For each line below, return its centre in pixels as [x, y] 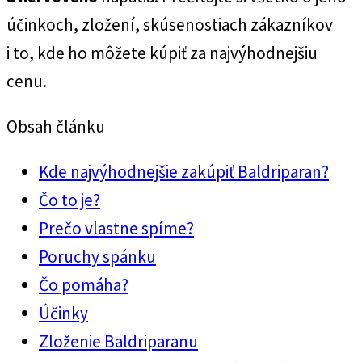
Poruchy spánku [97, 257]
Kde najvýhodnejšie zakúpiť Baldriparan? [184, 172]
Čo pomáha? [84, 285]
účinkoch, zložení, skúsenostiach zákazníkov [170, 25]
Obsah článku [56, 126]
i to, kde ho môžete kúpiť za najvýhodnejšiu [162, 53]
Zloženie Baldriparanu [118, 341]
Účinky [63, 313]
